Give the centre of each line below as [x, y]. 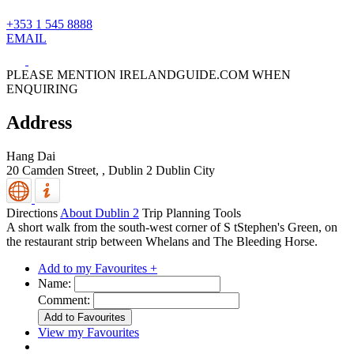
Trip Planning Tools [192, 213]
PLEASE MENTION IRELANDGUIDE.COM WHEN [149, 75]
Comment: [64, 299]
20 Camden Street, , [57, 170]
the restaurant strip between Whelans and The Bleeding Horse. [162, 241]
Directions [32, 213]
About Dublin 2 [100, 213]
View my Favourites [88, 332]
